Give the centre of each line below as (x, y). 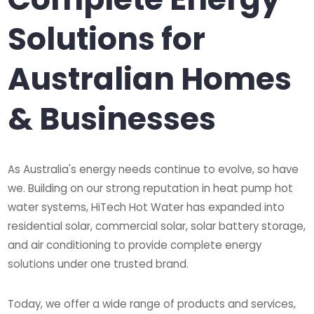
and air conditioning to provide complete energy (135, 245)
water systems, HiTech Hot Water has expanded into (146, 207)
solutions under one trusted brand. (98, 264)
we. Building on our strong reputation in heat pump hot (151, 188)
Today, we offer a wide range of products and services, (152, 303)
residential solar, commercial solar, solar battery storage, (157, 226)
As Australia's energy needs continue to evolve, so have (153, 169)
